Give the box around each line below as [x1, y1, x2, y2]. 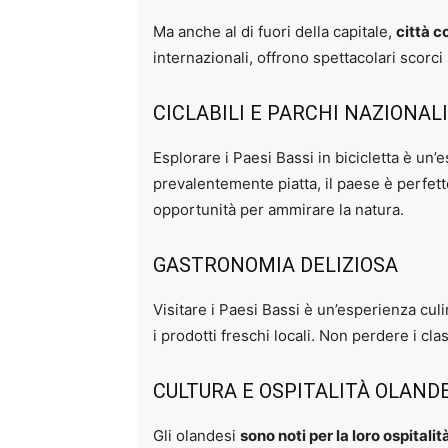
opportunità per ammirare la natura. [153, 200, 404, 220]
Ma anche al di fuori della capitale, [153, 22, 396, 42]
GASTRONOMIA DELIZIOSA [153, 253, 398, 278]
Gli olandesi [153, 426, 240, 446]
